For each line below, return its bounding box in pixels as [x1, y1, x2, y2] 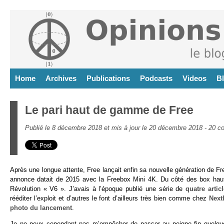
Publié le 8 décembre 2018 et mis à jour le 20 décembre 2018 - [25, 124, 208, 131]
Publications [86, 74, 130, 82]
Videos [182, 74, 206, 82]
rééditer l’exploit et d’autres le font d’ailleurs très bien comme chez [10, 194, 209, 202]
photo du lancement [10, 204, 72, 211]
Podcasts [140, 74, 172, 82]
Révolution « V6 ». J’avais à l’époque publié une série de [10, 185, 186, 192]
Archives [45, 74, 76, 82]
